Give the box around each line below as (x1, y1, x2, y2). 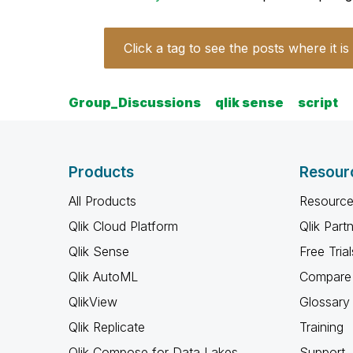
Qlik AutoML (69, 269, 138, 284)
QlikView (69, 294, 117, 310)
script (298, 95, 338, 110)
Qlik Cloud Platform (69, 218, 178, 234)
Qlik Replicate (69, 319, 145, 335)
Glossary (299, 294, 350, 310)
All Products (69, 193, 136, 209)
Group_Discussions (69, 95, 201, 110)
